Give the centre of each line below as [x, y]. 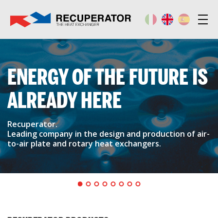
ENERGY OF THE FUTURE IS [108, 77]
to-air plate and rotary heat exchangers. [84, 144]
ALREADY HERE [64, 100]
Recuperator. [32, 124]
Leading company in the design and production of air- [109, 134]
